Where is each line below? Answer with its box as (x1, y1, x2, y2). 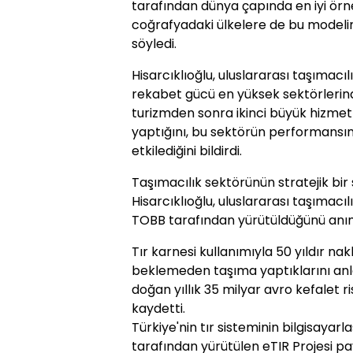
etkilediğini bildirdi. (132, 142, 242, 160)
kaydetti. (132, 299, 185, 318)
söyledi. (132, 35, 176, 53)
